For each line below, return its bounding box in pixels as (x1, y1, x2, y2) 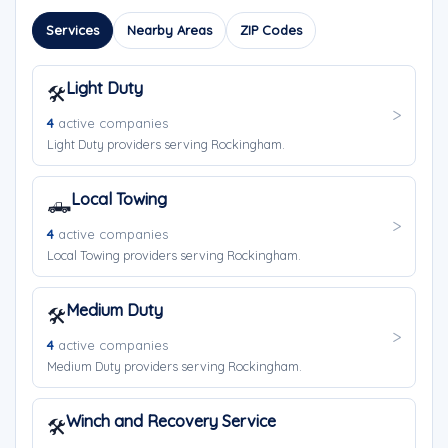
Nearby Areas (127, 22, 212, 38)
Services (46, 22, 99, 38)
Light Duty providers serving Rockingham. (47, 136, 285, 152)
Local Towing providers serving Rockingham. (47, 247, 301, 263)
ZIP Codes (240, 22, 302, 38)
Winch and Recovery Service (66, 411, 276, 431)
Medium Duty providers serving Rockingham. (47, 358, 302, 374)
